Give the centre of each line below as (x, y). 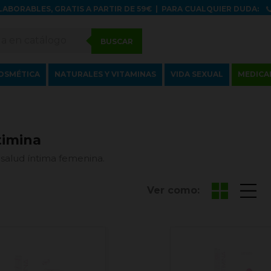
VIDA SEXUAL (197, 74)
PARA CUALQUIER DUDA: (211, 9)
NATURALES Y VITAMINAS (105, 74)
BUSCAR (117, 42)
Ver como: (173, 191)
